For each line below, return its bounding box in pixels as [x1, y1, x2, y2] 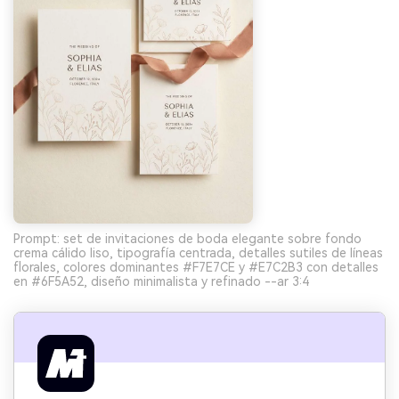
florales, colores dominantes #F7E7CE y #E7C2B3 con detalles [13, 260, 379, 275]
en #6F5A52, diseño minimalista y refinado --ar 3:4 [13, 274, 309, 289]
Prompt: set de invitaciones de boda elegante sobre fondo [13, 232, 362, 247]
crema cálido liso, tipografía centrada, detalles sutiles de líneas [13, 246, 383, 261]
